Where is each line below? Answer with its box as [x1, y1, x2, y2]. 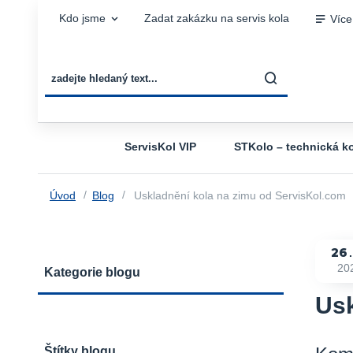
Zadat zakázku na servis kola [143, 13, 289, 24]
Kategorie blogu [44, 265, 140, 279]
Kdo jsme [58, 13, 106, 24]
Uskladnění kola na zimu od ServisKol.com [130, 189, 346, 202]
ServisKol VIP [124, 140, 196, 153]
